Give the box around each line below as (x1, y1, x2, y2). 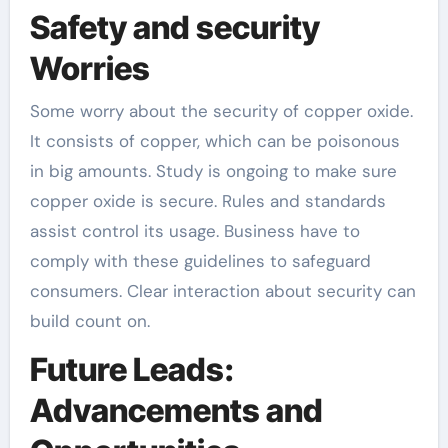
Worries (29, 49, 150, 88)
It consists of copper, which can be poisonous (29, 129, 400, 152)
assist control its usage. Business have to (29, 219, 360, 242)
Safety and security (29, 8, 320, 47)
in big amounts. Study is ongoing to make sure (29, 159, 397, 182)
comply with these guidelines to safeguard (29, 249, 371, 272)
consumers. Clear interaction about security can (29, 279, 416, 302)
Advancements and (29, 390, 323, 430)
